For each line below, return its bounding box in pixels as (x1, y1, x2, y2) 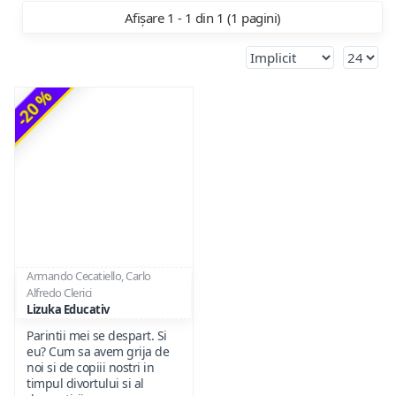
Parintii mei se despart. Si (27, 326, 167, 344)
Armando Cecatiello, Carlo (27, 267, 151, 284)
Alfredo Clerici (27, 284, 92, 301)
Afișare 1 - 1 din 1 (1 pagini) (124, 9, 281, 27)
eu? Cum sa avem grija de (27, 342, 169, 360)
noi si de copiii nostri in (27, 358, 154, 376)
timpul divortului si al (27, 374, 144, 392)
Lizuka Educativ (27, 301, 110, 317)
